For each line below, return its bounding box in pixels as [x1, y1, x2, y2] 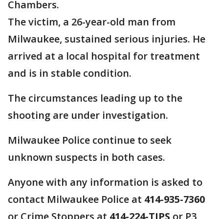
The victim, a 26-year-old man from [8, 15, 175, 28]
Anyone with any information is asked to [8, 175, 202, 189]
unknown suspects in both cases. [8, 151, 165, 164]
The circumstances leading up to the [8, 91, 182, 105]
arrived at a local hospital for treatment [8, 49, 200, 63]
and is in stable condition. [8, 66, 131, 80]
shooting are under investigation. [8, 109, 168, 122]
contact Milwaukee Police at [8, 193, 144, 206]
